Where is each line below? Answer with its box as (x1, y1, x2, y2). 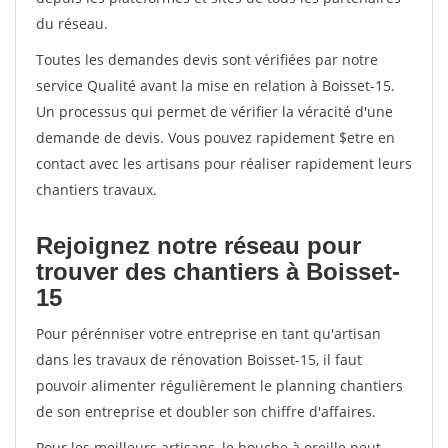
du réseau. (36, 14, 108, 33)
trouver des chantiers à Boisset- (36, 258, 400, 285)
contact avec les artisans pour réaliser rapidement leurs (36, 154, 412, 173)
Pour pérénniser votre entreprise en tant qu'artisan (36, 324, 381, 343)
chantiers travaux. (36, 180, 157, 199)
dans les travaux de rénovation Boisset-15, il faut (36, 350, 362, 369)
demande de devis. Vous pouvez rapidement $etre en (36, 128, 395, 147)
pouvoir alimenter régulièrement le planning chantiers (36, 376, 403, 395)
